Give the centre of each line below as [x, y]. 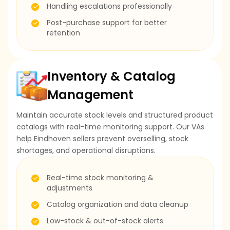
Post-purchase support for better [107, 22]
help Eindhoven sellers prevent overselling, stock [102, 138]
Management [90, 94]
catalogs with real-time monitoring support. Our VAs [110, 127]
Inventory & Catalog [111, 76]
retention [63, 33]
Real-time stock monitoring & [100, 177]
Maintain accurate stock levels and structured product [115, 115]
